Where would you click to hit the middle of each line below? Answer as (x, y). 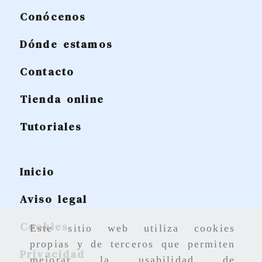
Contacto (47, 72)
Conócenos (53, 17)
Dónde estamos (66, 44)
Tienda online (62, 99)
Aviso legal (54, 199)
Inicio (37, 172)
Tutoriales (51, 127)
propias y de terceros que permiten (132, 244)
